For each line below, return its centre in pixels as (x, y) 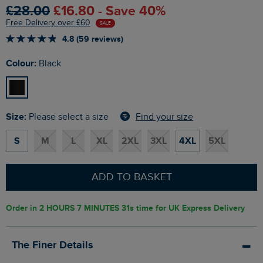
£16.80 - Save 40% (109, 11)
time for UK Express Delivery (191, 208)
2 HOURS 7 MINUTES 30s (87, 208)
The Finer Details (53, 246)
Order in (23, 208)
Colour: (24, 64)
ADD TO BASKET (131, 177)
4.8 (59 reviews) (93, 39)
